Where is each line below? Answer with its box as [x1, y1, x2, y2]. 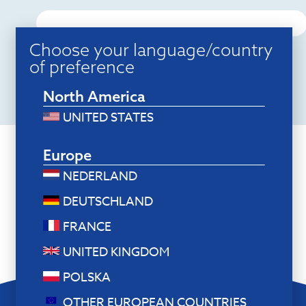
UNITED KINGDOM [62, 243, 169, 262]
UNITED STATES [62, 109, 154, 127]
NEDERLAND [62, 167, 137, 186]
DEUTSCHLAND [62, 193, 153, 211]
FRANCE [62, 218, 111, 236]
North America [42, 87, 145, 106]
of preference [29, 56, 135, 77]
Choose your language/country [29, 39, 273, 60]
